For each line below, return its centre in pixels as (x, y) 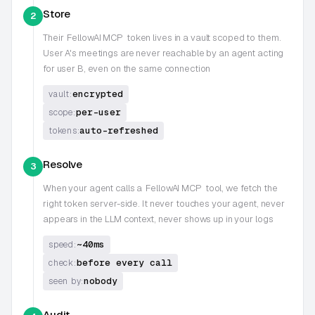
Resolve (63, 164)
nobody (101, 281)
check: (63, 263)
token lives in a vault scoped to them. (204, 37)
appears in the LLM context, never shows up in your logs (158, 219)
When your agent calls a (93, 188)
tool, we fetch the (241, 188)
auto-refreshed (119, 130)
